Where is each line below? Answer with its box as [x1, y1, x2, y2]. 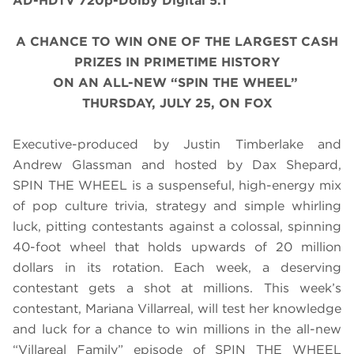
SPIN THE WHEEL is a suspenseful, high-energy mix [13, 178, 341, 194]
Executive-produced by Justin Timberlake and [13, 137, 341, 153]
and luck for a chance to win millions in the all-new [13, 322, 341, 337]
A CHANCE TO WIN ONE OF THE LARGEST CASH [16, 34, 338, 50]
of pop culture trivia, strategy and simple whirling [13, 198, 341, 214]
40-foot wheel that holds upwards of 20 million [13, 239, 341, 255]
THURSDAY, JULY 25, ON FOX [81, 96, 273, 111]
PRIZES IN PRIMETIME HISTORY [74, 55, 280, 70]
